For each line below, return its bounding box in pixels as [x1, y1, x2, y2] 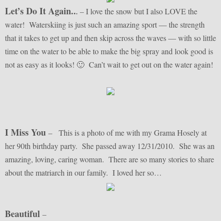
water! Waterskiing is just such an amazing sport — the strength [5, 19, 205, 30]
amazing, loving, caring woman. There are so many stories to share [5, 154, 214, 165]
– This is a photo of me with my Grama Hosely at [48, 127, 207, 138]
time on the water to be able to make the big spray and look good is [5, 45, 213, 56]
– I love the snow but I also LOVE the [77, 5, 197, 16]
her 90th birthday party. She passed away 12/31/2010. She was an [5, 141, 215, 151]
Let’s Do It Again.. [5, 4, 76, 17]
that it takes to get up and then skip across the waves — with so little [5, 32, 216, 43]
